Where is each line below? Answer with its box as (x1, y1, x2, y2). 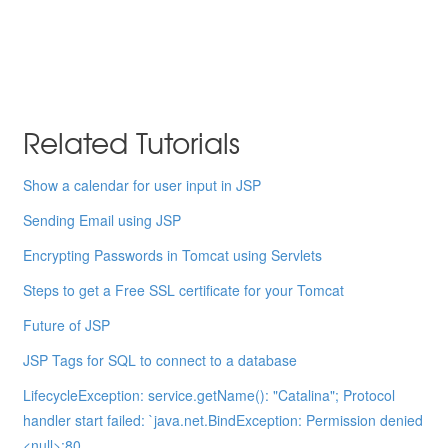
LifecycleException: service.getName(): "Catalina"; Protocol (23, 385, 396, 406)
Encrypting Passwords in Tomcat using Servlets (23, 245, 323, 266)
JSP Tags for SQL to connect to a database (23, 350, 298, 371)
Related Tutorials (23, 122, 241, 164)
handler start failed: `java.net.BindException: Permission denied (23, 410, 424, 431)
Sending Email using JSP (23, 210, 182, 231)
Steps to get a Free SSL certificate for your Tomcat (23, 280, 345, 301)
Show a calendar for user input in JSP (23, 175, 262, 196)
